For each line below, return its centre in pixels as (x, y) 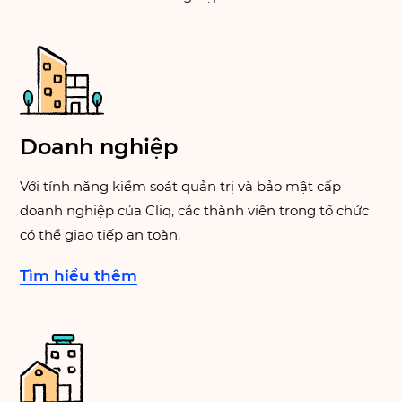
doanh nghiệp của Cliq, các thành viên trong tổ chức (195, 211)
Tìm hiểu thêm (79, 276)
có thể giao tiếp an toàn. (100, 235)
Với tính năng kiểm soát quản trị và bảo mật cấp (181, 187)
